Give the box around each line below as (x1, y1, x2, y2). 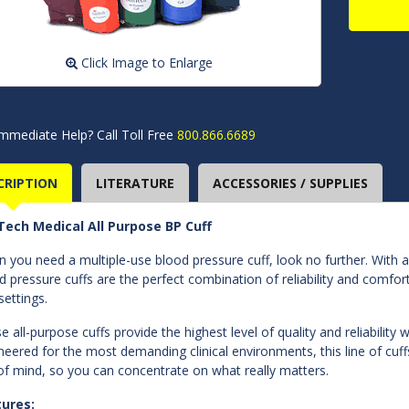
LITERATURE (96, 174, 174, 192)
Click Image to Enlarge (78, 54, 214, 71)
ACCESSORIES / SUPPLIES (213, 174, 368, 192)
